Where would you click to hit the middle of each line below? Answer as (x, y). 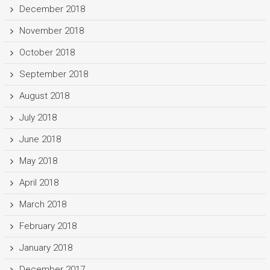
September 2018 (53, 74)
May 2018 (38, 161)
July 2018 (38, 117)
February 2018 (48, 226)
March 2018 (42, 204)
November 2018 (51, 30)
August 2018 (44, 96)
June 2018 (40, 139)
